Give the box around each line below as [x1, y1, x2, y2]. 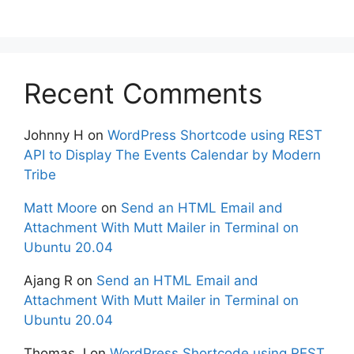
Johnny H [24, 127, 84, 144]
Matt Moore [24, 200, 97, 217]
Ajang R [24, 273, 73, 289]
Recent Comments [24, 77, 262, 111]
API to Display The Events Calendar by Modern [24, 147, 321, 164]
